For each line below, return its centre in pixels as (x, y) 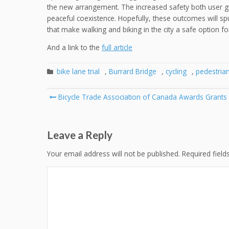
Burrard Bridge (133, 71)
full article (117, 48)
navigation (81, 110)
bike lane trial (78, 71)
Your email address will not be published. (113, 153)
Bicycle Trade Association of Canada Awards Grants (142, 97)
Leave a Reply (80, 134)
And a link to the (74, 48)
